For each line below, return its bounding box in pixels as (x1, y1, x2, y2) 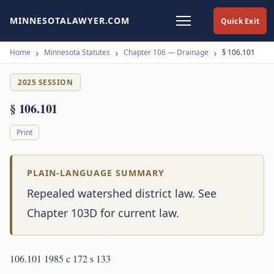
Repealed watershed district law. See (27, 186, 217, 201)
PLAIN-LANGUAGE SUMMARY (27, 167, 165, 179)
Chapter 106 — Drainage (124, 47, 209, 57)
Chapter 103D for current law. (27, 206, 179, 221)
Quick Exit (220, 15, 259, 26)
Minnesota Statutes (44, 47, 110, 57)
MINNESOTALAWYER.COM (10, 15, 130, 26)
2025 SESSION (18, 77, 73, 87)
